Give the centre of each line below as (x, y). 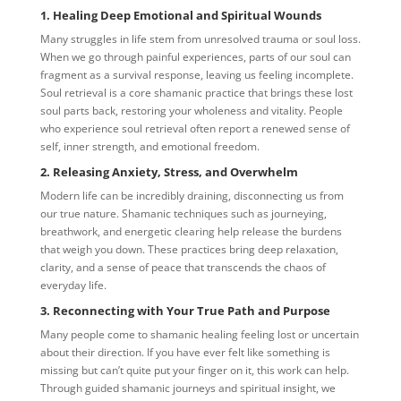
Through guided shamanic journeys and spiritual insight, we (188, 388)
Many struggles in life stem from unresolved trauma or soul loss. (200, 39)
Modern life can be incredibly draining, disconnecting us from (192, 196)
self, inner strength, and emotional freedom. (149, 147)
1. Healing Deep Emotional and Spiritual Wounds (180, 16)
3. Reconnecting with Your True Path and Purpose (185, 311)
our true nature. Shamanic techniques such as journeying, (183, 214)
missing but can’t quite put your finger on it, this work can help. (194, 371)
